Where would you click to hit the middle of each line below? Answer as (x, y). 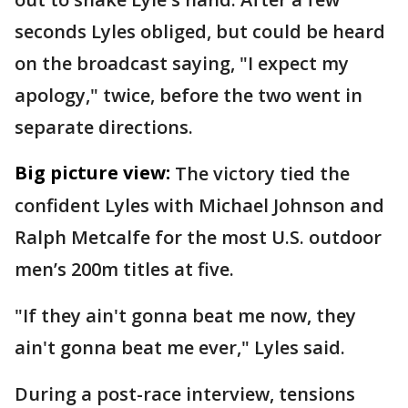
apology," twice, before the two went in (189, 96)
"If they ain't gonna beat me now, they (185, 316)
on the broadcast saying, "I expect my (182, 64)
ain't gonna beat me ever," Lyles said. (182, 348)
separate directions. (104, 127)
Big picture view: (92, 173)
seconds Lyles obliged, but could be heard (200, 32)
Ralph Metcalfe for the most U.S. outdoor (198, 238)
